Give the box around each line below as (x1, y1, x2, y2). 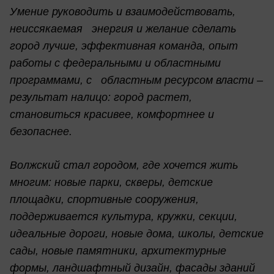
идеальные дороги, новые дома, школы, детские (10, 228, 264, 240)
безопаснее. (10, 125, 72, 138)
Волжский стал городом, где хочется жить (10, 159, 238, 172)
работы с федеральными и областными (10, 57, 221, 70)
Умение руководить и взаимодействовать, (10, 6, 235, 18)
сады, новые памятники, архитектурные (10, 245, 226, 257)
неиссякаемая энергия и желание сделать (10, 23, 236, 35)
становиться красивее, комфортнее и (10, 108, 214, 121)
